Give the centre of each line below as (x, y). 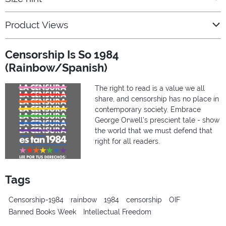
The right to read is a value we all (150, 89)
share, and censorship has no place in (157, 99)
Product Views (37, 25)
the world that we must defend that (154, 131)
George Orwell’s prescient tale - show (157, 120)
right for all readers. (127, 142)
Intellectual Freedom (117, 212)
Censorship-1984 (36, 200)
